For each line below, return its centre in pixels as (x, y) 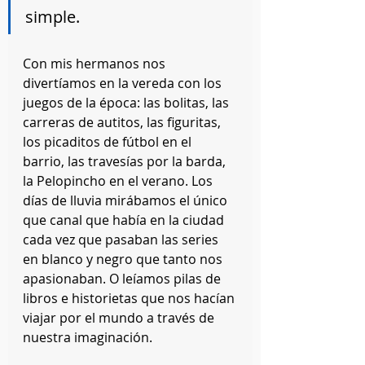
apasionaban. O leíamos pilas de (123, 279)
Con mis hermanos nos (96, 64)
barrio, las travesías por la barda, (126, 161)
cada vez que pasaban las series (122, 240)
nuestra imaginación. (88, 337)
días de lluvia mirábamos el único (127, 200)
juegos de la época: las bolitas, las (128, 103)
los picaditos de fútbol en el (109, 142)
